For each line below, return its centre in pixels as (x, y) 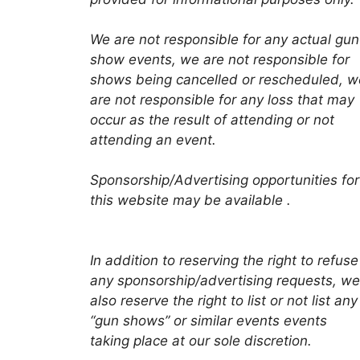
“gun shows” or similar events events (209, 321)
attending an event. (153, 140)
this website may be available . (190, 200)
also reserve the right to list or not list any (224, 301)
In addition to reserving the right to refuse (224, 261)
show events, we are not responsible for (220, 60)
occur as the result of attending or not (212, 120)
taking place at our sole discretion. (201, 341)
